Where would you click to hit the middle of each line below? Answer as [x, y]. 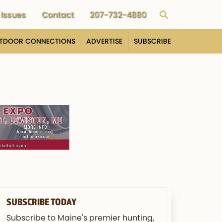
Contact [58, 15]
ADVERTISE [105, 41]
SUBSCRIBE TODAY [41, 202]
